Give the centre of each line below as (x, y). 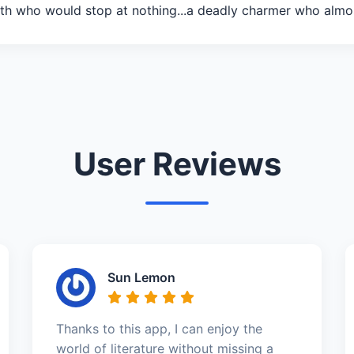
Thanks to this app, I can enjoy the (159, 328)
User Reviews (177, 164)
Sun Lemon (141, 277)
